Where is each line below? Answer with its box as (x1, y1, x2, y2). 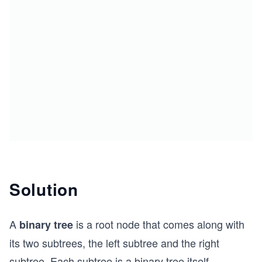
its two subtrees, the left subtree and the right (9, 235, 219, 251)
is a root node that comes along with (73, 216, 244, 232)
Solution (9, 177, 78, 202)
